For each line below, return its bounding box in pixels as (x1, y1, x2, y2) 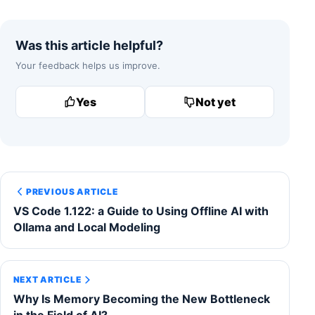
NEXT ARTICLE (13, 274, 82, 285)
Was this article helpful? (15, 38, 163, 53)
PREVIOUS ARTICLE (25, 186, 118, 197)
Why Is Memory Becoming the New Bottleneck (13, 292, 270, 307)
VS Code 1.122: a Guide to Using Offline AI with (13, 204, 269, 219)
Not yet (195, 95, 236, 110)
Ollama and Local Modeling (13, 220, 160, 235)
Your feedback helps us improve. (15, 60, 160, 72)
